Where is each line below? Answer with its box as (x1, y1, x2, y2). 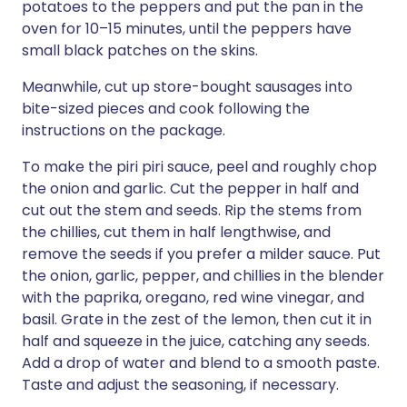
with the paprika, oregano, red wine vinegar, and (22, 287, 364, 308)
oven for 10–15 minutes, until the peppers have (22, 18, 352, 39)
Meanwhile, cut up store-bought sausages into (22, 76, 352, 97)
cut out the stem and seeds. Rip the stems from (22, 200, 362, 221)
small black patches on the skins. (22, 40, 258, 61)
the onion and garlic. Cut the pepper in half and (22, 178, 359, 199)
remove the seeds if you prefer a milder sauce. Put (22, 243, 381, 264)
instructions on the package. (22, 120, 225, 141)
